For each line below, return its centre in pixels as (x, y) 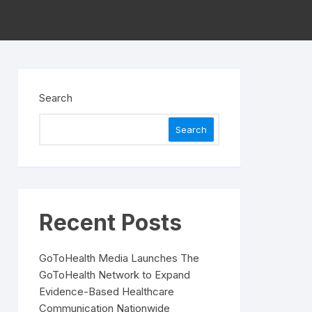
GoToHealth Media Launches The (119, 258)
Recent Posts (110, 223)
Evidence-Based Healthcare (107, 291)
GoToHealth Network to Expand (115, 275)
